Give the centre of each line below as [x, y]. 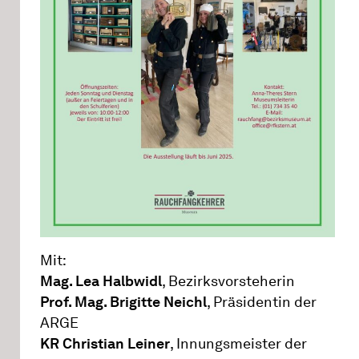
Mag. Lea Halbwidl [101, 282]
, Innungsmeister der [238, 344]
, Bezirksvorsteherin [228, 282]
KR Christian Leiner [105, 344]
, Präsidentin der [262, 303]
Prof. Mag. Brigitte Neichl [123, 303]
